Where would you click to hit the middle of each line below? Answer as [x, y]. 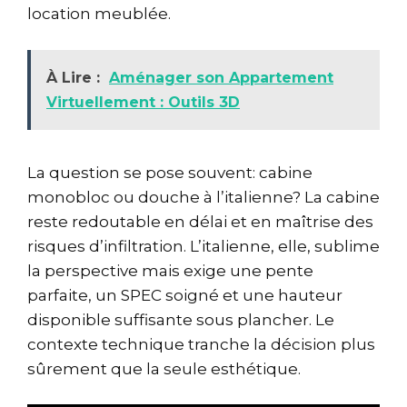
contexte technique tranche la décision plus [201, 344]
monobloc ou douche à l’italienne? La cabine [203, 197]
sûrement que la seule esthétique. [164, 368]
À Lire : [73, 77]
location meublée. [99, 14]
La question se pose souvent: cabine [170, 172]
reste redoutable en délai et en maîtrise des [200, 221]
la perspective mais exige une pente [170, 270]
